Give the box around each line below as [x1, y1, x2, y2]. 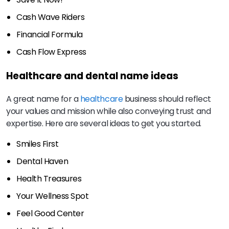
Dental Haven [16, 155, 68, 167]
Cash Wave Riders [16, 11, 85, 24]
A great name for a [6, 93, 80, 105]
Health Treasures [16, 172, 82, 185]
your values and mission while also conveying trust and [6, 105, 211, 117]
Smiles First [16, 138, 59, 150]
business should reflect [123, 93, 211, 105]
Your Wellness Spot [16, 190, 89, 202]
